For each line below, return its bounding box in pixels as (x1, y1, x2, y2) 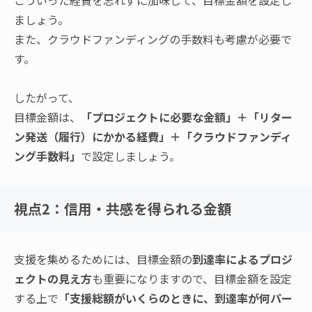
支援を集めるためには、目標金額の (14, 251, 192, 268)
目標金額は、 (14, 109, 81, 126)
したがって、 (14, 89, 79, 107)
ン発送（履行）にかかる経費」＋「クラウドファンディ (14, 128, 292, 146)
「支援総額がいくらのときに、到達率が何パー (58, 290, 292, 307)
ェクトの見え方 (14, 270, 92, 288)
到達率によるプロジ (192, 251, 292, 268)
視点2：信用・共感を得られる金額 (14, 198, 231, 219)
